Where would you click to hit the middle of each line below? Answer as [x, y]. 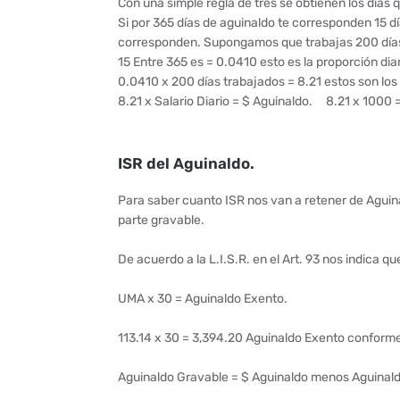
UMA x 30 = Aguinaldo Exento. [203, 299]
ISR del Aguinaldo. [186, 163]
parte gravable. [162, 220]
